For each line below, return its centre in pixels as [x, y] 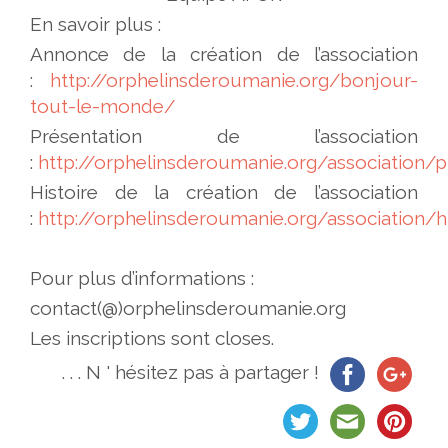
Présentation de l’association [224, 135]
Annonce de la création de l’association [224, 53]
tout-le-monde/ [102, 105]
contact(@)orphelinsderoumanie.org [188, 307]
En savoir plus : [95, 23]
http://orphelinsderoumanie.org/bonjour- [234, 79]
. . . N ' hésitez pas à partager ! [193, 372]
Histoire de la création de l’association [224, 191]
